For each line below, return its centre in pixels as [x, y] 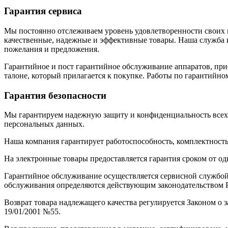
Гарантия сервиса [43, 11]
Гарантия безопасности [55, 95]
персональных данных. [44, 124]
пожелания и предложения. [52, 49]
